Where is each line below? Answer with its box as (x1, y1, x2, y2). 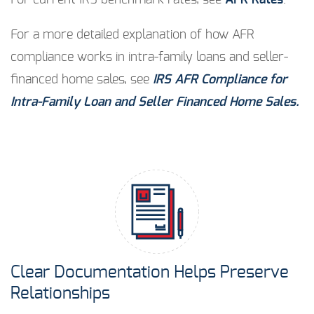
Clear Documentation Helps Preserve (11, 264, 289, 282)
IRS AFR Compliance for (153, 74, 287, 87)
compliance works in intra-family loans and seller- (11, 51, 288, 64)
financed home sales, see (11, 74, 153, 87)
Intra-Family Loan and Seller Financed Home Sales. (11, 96, 299, 109)
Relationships (11, 285, 110, 303)
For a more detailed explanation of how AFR (11, 29, 254, 42)
